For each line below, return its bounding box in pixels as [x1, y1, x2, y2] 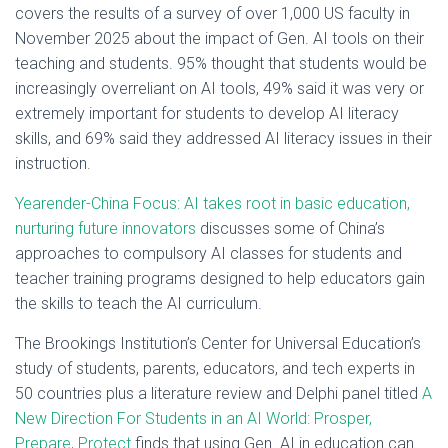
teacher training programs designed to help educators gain [15, 269, 425, 288]
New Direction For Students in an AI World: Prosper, [15, 409, 372, 428]
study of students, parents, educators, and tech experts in [15, 359, 415, 378]
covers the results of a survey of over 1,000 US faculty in [15, 4, 410, 23]
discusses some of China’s [196, 219, 385, 238]
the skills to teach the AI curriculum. [15, 294, 266, 313]
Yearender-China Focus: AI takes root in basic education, [15, 194, 410, 213]
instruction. [15, 154, 95, 173]
